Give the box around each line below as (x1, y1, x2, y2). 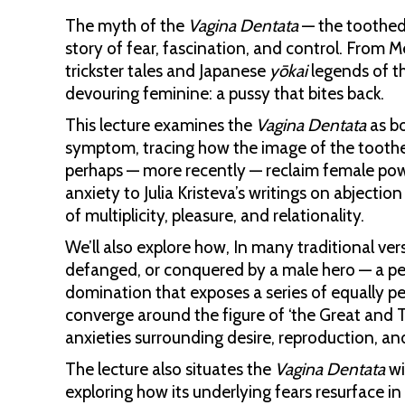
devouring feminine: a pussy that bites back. (65, 83, 384, 104)
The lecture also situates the (65, 359, 275, 380)
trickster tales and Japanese (65, 61, 269, 81)
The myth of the (65, 15, 188, 36)
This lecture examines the (65, 115, 256, 136)
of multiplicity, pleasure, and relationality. (65, 205, 364, 226)
